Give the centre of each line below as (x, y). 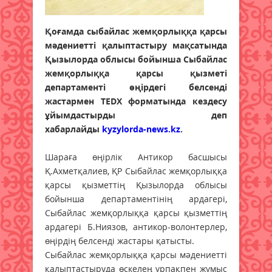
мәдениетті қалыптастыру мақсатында (136, 45)
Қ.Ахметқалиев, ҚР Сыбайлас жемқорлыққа (136, 171)
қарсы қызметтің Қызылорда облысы (136, 185)
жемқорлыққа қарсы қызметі (136, 73)
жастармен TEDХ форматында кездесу (136, 101)
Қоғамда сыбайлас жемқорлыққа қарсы (136, 31)
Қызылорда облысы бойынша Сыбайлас (136, 59)
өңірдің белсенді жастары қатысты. (120, 240)
